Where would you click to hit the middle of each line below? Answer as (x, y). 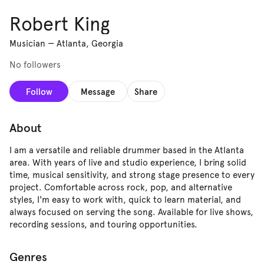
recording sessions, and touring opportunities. (103, 225)
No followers (35, 65)
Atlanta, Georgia (90, 44)
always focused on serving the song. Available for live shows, (131, 212)
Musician (27, 44)
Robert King (60, 24)
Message (98, 91)
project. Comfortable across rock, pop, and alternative (121, 187)
